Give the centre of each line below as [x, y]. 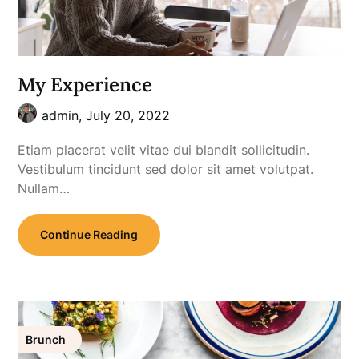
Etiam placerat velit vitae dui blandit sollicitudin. [164, 150]
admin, [64, 116]
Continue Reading [89, 235]
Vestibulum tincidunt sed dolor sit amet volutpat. [166, 169]
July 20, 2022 [128, 116]
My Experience [85, 85]
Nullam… [44, 189]
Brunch [46, 340]
